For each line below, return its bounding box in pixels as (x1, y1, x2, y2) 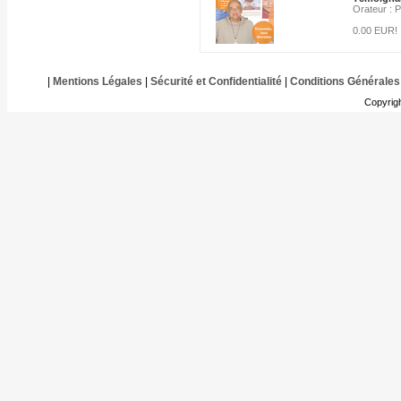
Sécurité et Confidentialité (149, 75, 282, 88)
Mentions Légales (52, 75, 142, 88)
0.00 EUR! (353, 25, 397, 36)
